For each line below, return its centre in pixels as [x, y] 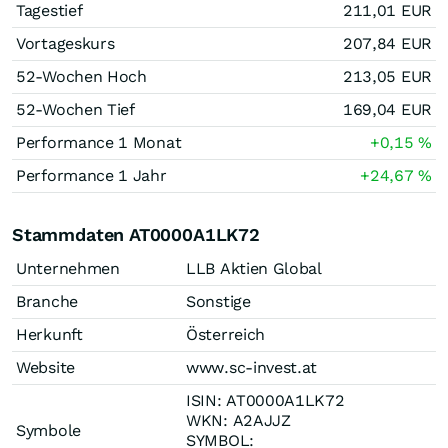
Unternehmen [68, 268]
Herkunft [49, 334]
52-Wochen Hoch [81, 76]
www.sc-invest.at [252, 367]
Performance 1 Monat [99, 142]
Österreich [225, 334]
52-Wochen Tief [75, 109]
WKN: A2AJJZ [238, 420]
